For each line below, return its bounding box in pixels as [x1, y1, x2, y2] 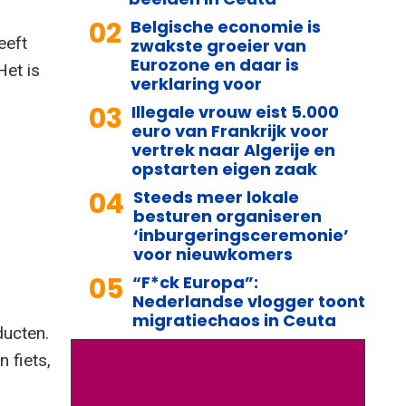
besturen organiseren [133, 204, 322, 227]
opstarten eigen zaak [131, 157, 317, 180]
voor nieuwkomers [133, 242, 293, 266]
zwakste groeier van [130, 34, 306, 57]
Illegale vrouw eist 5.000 [131, 100, 339, 123]
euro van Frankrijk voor [131, 119, 329, 142]
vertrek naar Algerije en [131, 138, 335, 161]
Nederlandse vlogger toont [132, 289, 365, 313]
